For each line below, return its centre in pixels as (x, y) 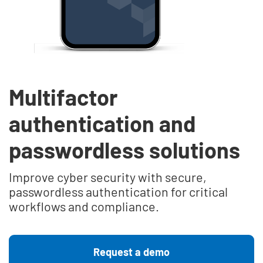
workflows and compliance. (84, 206)
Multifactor (63, 97)
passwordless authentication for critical (119, 192)
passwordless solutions (125, 150)
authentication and (102, 124)
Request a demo (131, 252)
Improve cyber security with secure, (108, 177)
